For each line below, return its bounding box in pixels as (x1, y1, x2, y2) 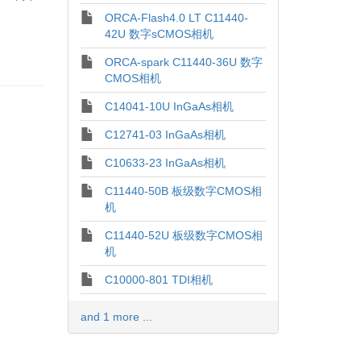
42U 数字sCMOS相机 (104, 27, 214, 40)
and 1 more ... (80, 310, 152, 323)
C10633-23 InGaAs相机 (104, 156, 226, 169)
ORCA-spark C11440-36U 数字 (104, 56, 263, 68)
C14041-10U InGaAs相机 (104, 100, 234, 113)
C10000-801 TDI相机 (104, 273, 213, 286)
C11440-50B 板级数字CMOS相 (104, 185, 262, 197)
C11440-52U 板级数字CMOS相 (104, 229, 263, 242)
